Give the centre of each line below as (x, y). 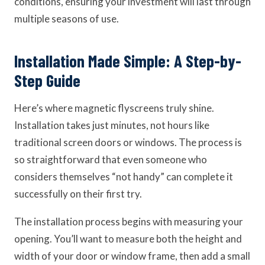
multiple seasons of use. (67, 19)
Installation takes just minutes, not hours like (112, 125)
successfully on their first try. (78, 194)
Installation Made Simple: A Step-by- (128, 61)
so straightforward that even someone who (111, 159)
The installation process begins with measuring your (129, 222)
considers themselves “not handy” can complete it (124, 177)
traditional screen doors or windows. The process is (128, 142)
